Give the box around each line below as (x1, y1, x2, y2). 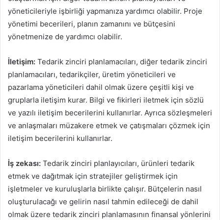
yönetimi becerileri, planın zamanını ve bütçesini (8, 19, 175, 28)
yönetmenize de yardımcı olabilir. (8, 31, 122, 41)
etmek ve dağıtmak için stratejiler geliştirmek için (8, 171, 178, 181)
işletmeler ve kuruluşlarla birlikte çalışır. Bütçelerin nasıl (8, 184, 202, 193)
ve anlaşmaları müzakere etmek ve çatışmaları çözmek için (8, 120, 210, 130)
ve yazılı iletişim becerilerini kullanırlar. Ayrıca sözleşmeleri (8, 108, 212, 117)
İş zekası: (8, 158, 41, 168)
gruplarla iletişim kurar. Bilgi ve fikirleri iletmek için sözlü (8, 95, 204, 105)
